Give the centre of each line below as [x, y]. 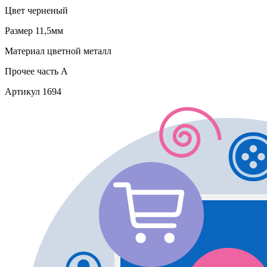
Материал [25, 51]
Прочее [20, 71]
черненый [46, 10]
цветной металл [78, 51]
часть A [51, 71]
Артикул [22, 91]
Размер [19, 30]
